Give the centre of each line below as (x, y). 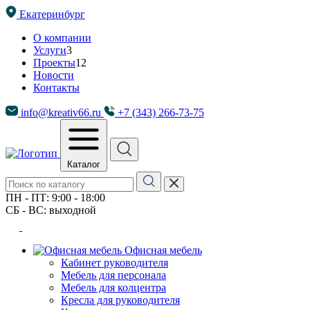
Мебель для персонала (113, 275)
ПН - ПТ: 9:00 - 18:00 (55, 198)
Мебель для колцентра (113, 288)
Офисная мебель (162, 250)
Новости (54, 75)
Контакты (56, 88)
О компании (62, 38)
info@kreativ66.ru (61, 112)
